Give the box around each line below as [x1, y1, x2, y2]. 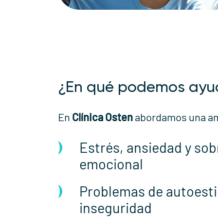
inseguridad [79, 199, 152, 217]
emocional [79, 155, 143, 173]
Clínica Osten [72, 110, 133, 124]
